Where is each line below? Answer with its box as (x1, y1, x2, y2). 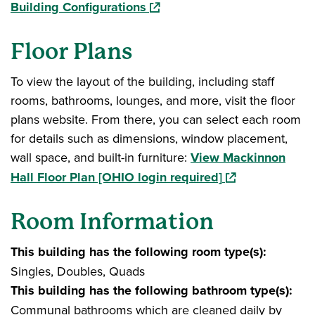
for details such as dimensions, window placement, (11, 129, 288, 147)
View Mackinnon (191, 148, 285, 167)
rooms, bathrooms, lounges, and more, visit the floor (11, 91, 295, 109)
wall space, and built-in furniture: (11, 148, 191, 166)
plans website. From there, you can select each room (11, 110, 301, 128)
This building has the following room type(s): (11, 243, 266, 261)
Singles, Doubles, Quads (11, 262, 145, 280)
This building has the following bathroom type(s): (11, 281, 292, 300)
